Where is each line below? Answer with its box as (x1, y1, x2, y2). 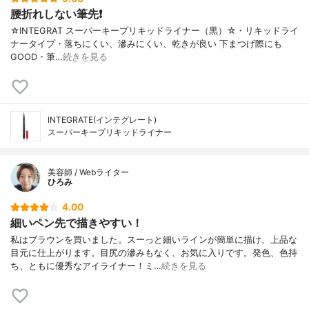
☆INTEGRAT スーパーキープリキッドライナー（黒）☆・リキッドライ (10, 26, 299, 37)
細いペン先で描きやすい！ (10, 215, 143, 230)
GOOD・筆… (10, 52, 63, 63)
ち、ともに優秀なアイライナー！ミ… (10, 260, 161, 271)
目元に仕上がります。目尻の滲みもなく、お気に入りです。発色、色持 (10, 247, 297, 258)
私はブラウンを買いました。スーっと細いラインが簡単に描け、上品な (10, 234, 297, 245)
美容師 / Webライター (48, 167, 129, 178)
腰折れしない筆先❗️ (10, 7, 102, 21)
